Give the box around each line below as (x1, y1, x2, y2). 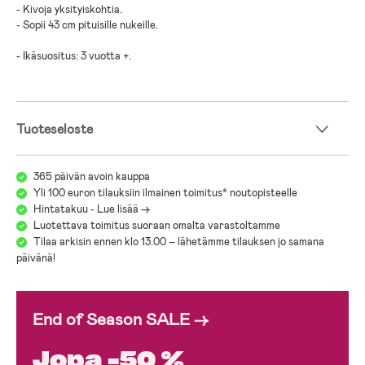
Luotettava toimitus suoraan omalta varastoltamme (33, 218, 280, 232)
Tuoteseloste (16, 120, 93, 138)
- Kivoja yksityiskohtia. (16, 2, 122, 16)
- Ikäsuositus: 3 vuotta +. (16, 48, 131, 63)
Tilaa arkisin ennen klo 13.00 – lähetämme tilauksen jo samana (33, 234, 324, 248)
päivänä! (16, 250, 55, 265)
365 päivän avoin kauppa (33, 169, 150, 183)
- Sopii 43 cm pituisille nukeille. (16, 17, 158, 32)
